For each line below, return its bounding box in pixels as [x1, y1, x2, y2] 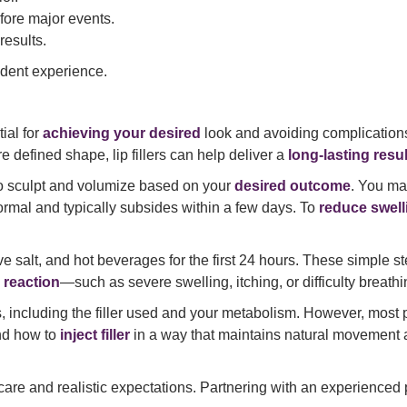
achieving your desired [43, 125, 201, 142]
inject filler [60, 327, 130, 343]
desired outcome [234, 178, 351, 194]
